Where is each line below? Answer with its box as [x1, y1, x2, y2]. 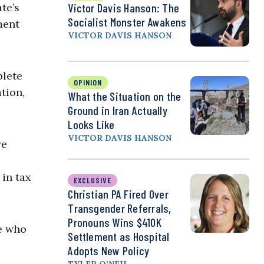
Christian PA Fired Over [68, 187, 169, 202]
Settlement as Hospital [68, 229, 170, 244]
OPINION [74, 77, 103, 88]
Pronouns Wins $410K [68, 215, 161, 230]
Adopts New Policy [68, 243, 150, 258]
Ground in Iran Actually [68, 103, 167, 118]
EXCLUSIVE [74, 175, 112, 186]
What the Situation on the [68, 89, 181, 104]
